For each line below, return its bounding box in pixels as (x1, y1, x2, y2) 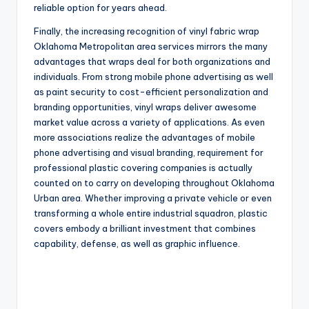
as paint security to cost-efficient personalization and (34, 86, 268, 98)
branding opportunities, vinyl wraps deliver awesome (34, 101, 257, 113)
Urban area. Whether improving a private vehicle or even (34, 192, 272, 204)
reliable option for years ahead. (34, 2, 167, 14)
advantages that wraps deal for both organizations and (34, 56, 270, 68)
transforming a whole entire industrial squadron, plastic (34, 208, 268, 219)
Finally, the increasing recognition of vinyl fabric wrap (34, 26, 259, 37)
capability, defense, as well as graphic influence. (34, 238, 240, 250)
